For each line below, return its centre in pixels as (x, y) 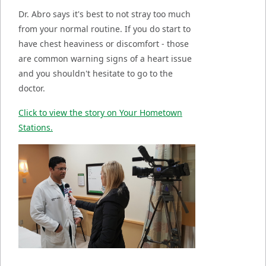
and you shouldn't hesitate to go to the (96, 74)
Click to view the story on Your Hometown (100, 113)
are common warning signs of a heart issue (105, 59)
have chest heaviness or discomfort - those (104, 44)
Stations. (36, 128)
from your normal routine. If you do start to (104, 29)
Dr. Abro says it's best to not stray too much (104, 14)
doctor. (33, 88)
